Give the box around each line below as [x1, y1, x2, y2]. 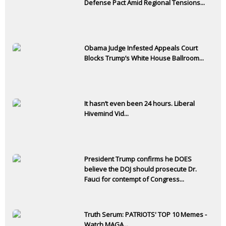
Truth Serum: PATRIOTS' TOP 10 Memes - [84, 210, 207, 219]
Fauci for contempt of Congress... [84, 175, 184, 184]
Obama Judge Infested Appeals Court [84, 43, 198, 53]
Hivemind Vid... [84, 109, 129, 119]
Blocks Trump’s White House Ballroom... [84, 53, 204, 63]
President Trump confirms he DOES [84, 154, 192, 164]
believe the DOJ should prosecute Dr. [84, 164, 197, 174]
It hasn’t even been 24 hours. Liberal [84, 99, 195, 108]
